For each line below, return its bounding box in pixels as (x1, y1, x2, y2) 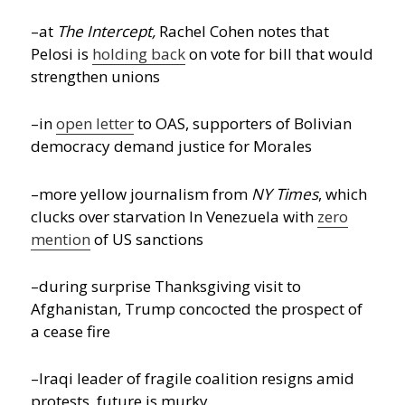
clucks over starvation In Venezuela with (31, 205, 318, 227)
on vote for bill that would (185, 43, 374, 65)
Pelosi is (31, 43, 93, 65)
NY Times (251, 183, 319, 204)
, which (318, 183, 368, 204)
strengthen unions (31, 66, 161, 88)
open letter (56, 113, 135, 135)
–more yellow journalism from (31, 183, 252, 204)
